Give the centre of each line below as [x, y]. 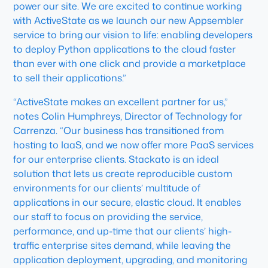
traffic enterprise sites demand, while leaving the [122, 245]
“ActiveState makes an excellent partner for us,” [121, 102]
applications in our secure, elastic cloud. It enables [127, 202]
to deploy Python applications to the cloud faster [125, 49]
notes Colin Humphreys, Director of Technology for [128, 116]
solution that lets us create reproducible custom [123, 173]
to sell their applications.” [70, 78]
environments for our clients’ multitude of [107, 188]
